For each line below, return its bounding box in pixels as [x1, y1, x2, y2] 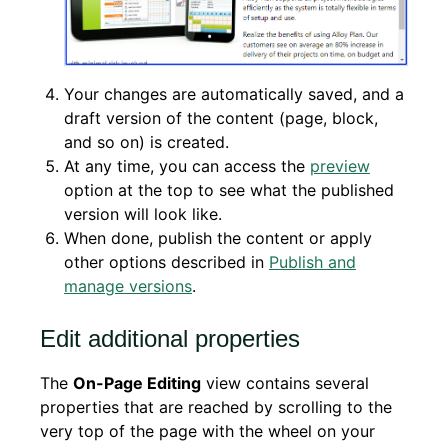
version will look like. [64, 203, 222, 224]
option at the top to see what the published [64, 179, 394, 200]
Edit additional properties [40, 324, 300, 352]
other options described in [64, 251, 269, 272]
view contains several [201, 372, 369, 393]
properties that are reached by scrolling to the [40, 396, 392, 417]
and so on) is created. [64, 131, 229, 152]
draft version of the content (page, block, [64, 107, 378, 128]
